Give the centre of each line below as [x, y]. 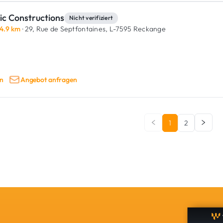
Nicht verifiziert [91, 17]
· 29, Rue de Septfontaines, [64, 29]
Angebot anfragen [49, 79]
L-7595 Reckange [137, 29]
